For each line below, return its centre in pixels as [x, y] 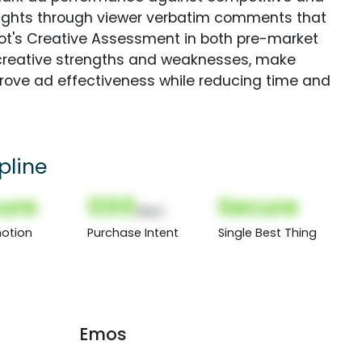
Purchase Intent [133, 232]
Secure [258, 206]
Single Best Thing [267, 232]
